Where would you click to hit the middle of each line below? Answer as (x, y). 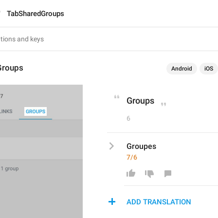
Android (182, 69)
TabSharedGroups (36, 14)
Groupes (141, 146)
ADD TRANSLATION (159, 202)
